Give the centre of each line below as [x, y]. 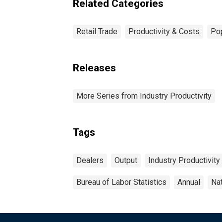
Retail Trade [97, 31]
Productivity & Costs [164, 31]
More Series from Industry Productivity [144, 96]
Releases [94, 68]
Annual [189, 182]
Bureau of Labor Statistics [121, 182]
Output [126, 160]
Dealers [90, 160]
